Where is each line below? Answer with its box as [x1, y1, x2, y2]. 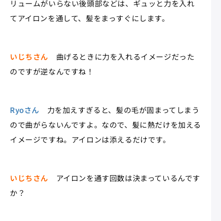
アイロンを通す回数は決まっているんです [48, 172, 200, 183]
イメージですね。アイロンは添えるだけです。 [10, 134, 171, 145]
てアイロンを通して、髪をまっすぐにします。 [10, 12, 170, 23]
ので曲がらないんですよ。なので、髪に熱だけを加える [10, 119, 202, 130]
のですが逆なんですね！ [10, 66, 94, 76]
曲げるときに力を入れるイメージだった [48, 51, 195, 62]
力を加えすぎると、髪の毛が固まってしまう [39, 104, 200, 115]
